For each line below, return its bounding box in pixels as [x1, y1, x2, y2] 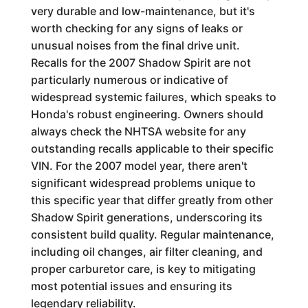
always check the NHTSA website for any [30, 124, 246, 138]
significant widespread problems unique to [30, 176, 256, 190]
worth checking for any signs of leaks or [30, 21, 243, 35]
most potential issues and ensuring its [30, 279, 232, 293]
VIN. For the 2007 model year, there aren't [30, 159, 247, 173]
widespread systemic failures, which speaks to [30, 90, 276, 104]
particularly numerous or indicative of [30, 73, 228, 87]
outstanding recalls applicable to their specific [30, 142, 274, 155]
